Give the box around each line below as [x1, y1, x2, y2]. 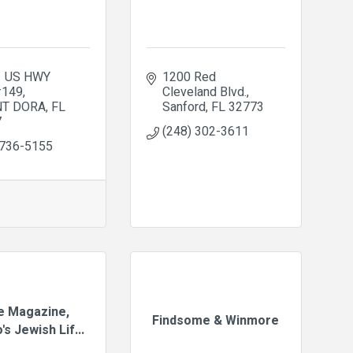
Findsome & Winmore [152, 311, 280, 330]
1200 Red [162, 68, 216, 87]
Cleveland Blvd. [162, 83, 247, 102]
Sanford [162, 98, 206, 117]
